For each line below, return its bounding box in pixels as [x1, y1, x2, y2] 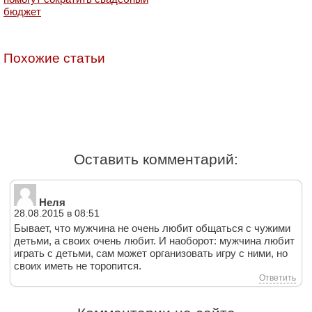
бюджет [3, 5, 41, 17]
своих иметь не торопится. [14, 259, 141, 272]
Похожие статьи [3, 50, 105, 65]
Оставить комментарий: [74, 150, 238, 167]
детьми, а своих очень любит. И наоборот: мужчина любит [14, 234, 295, 247]
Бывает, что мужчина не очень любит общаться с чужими [14, 221, 290, 234]
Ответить [259, 272, 296, 283]
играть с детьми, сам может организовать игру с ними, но [14, 247, 288, 259]
